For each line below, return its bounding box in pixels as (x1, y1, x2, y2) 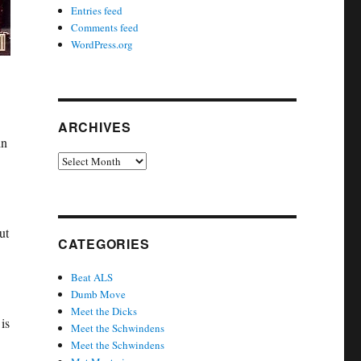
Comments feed (71, 20, 139, 35)
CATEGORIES (57, 234, 150, 253)
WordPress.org (71, 37, 134, 52)
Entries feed (71, 3, 123, 18)
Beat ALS (71, 270, 114, 284)
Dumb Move (71, 287, 127, 301)
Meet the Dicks (71, 304, 138, 318)
